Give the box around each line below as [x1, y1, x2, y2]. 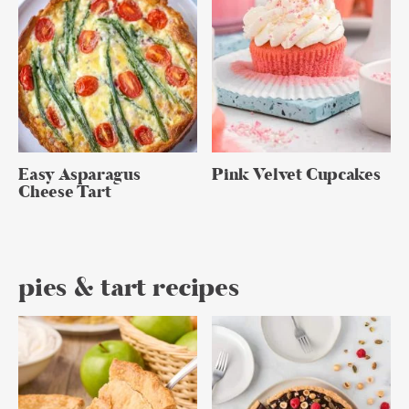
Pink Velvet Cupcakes [212, 163, 381, 186]
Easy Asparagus [18, 163, 141, 186]
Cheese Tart [18, 180, 111, 204]
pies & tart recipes [18, 270, 239, 306]
